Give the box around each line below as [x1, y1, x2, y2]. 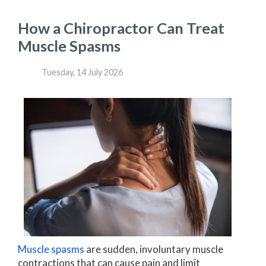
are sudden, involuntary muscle [84, 242, 223, 255]
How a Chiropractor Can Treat [18, 18, 224, 37]
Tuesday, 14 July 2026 [42, 66, 123, 77]
